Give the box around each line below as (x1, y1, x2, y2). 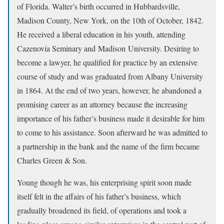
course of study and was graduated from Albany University (17, 71, 203, 81)
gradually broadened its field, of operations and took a (17, 205, 186, 215)
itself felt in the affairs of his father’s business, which (17, 191, 181, 201)
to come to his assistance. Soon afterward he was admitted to (17, 127, 207, 137)
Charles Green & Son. (17, 155, 87, 165)
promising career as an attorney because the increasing (17, 99, 187, 109)
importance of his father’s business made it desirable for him (17, 113, 204, 123)
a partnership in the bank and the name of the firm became (17, 141, 199, 151)
